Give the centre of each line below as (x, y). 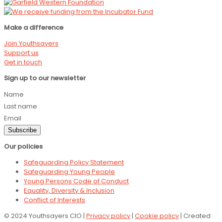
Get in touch (23, 62)
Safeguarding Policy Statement (74, 162)
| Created (195, 216)
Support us (21, 53)
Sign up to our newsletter (45, 78)
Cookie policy (157, 216)
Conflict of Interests (55, 200)
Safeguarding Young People (69, 172)
